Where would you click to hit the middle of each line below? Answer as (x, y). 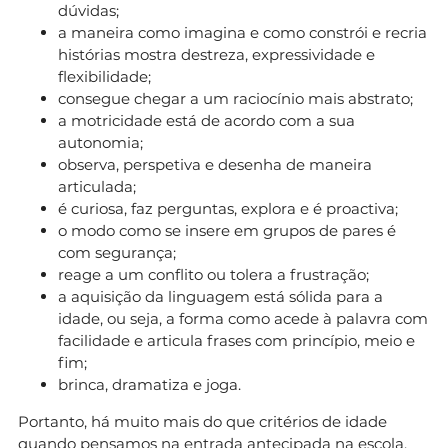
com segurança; (117, 252)
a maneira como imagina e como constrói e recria (242, 32)
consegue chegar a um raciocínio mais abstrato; (235, 98)
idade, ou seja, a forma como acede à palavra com (243, 318)
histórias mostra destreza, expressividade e (216, 54)
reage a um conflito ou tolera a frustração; (213, 274)
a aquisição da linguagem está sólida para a (220, 296)
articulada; (97, 186)
